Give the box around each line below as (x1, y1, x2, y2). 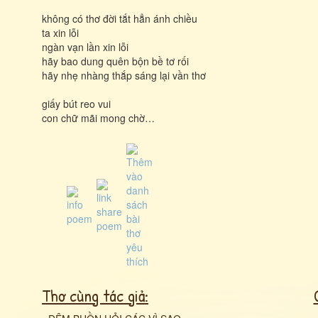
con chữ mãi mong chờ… (42, 111, 155, 125)
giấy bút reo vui (42, 97, 111, 111)
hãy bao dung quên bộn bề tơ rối (42, 54, 189, 68)
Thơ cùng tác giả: (42, 284, 148, 307)
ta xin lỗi (42, 26, 79, 40)
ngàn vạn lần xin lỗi (42, 40, 128, 54)
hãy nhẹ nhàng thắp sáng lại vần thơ (42, 68, 206, 82)
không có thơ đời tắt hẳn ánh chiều (42, 11, 197, 26)
